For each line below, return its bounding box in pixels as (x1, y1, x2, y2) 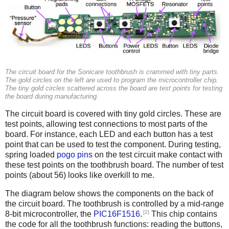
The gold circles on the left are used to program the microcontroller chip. (5, 77, 218, 84)
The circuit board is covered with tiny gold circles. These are (5, 109, 221, 119)
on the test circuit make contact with (93, 150, 222, 159)
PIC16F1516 (94, 210, 140, 219)
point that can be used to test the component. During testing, (5, 140, 221, 149)
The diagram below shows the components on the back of (5, 189, 213, 198)
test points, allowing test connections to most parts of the (5, 120, 208, 129)
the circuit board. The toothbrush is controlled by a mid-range (5, 199, 224, 208)
